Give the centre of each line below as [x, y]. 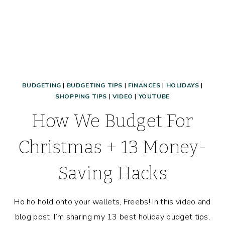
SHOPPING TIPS [81, 97]
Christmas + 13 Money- [113, 147]
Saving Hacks [113, 174]
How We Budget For [113, 121]
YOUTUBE [154, 97]
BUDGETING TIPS [95, 86]
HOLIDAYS [183, 86]
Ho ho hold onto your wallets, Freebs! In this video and [113, 202]
